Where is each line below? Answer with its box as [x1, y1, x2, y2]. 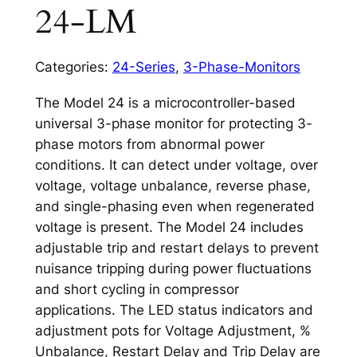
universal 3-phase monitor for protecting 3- [34, 116, 312, 132]
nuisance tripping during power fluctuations [34, 261, 312, 277]
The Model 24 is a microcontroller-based [34, 95, 296, 112]
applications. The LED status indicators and [34, 302, 313, 319]
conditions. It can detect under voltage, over [34, 157, 318, 174]
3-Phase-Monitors [182, 59, 300, 76]
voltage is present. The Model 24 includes [34, 219, 304, 236]
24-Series [112, 59, 175, 76]
